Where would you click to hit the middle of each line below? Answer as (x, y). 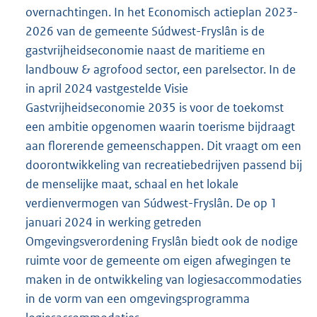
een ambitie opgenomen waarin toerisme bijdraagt (160, 127)
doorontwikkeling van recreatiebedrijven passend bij (164, 165)
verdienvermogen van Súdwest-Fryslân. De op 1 (151, 203)
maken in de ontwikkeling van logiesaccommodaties (163, 280)
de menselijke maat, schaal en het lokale (132, 184)
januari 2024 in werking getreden (114, 223)
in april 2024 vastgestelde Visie (107, 89)
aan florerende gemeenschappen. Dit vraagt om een (163, 146)
